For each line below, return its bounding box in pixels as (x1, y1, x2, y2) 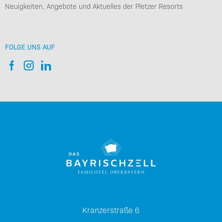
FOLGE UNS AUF (5, 42, 55, 52)
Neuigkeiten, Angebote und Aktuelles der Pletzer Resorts (5, 1, 183, 11)
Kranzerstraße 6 (82, 204, 140, 215)
